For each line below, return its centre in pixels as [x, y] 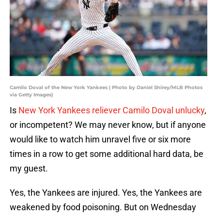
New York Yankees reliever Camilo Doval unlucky [111, 110]
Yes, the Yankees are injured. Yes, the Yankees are [106, 193]
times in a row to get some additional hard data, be [107, 154]
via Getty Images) [31, 95]
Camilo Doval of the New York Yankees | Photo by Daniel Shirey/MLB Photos [106, 88]
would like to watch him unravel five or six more [100, 139]
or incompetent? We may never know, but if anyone [108, 125]
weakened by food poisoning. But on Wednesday [103, 207]
